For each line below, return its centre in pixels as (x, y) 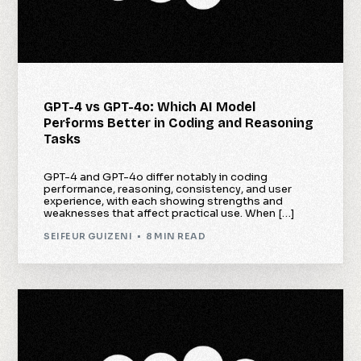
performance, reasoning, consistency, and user (168, 189)
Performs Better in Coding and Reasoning (179, 122)
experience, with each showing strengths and (164, 201)
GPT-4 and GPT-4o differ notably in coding (156, 176)
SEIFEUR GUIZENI (88, 237)
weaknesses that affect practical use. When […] (169, 213)
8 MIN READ (175, 237)
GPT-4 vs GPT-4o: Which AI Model (150, 106)
